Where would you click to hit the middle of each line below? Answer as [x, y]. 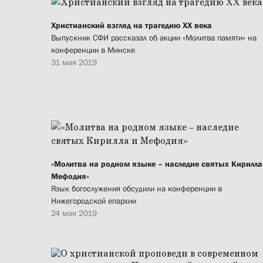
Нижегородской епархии [94, 201]
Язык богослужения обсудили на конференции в [136, 189]
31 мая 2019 [74, 63]
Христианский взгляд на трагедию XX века [131, 26]
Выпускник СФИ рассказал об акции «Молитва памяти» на [154, 38]
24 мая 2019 [74, 213]
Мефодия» [70, 176]
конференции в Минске [93, 50]
